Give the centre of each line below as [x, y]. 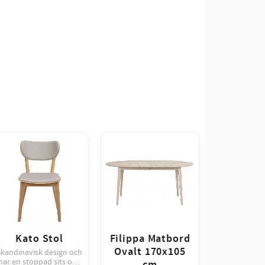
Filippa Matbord [150, 239]
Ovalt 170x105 [150, 252]
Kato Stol [40, 239]
